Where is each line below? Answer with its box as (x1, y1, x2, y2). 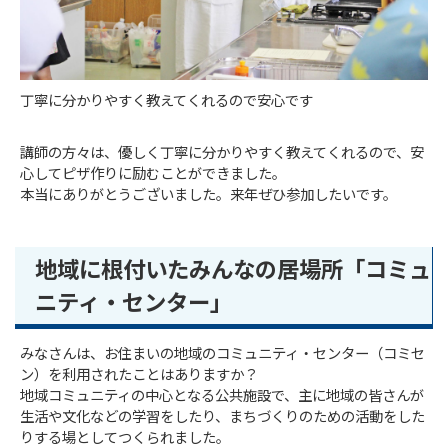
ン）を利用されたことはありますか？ (20, 367, 259, 385)
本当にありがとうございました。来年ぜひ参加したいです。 (20, 187, 398, 205)
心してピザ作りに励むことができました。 (20, 166, 287, 184)
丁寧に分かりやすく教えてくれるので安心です (20, 93, 314, 111)
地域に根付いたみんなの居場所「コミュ (35, 257, 432, 284)
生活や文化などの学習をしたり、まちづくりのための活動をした (20, 409, 426, 427)
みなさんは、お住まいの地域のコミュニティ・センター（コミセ (20, 346, 426, 364)
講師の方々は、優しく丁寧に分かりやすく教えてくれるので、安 (20, 145, 425, 163)
